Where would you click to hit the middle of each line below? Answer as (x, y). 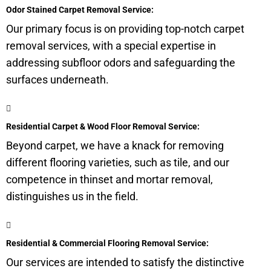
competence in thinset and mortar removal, (109, 179)
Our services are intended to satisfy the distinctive (125, 262)
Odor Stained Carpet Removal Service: (80, 10)
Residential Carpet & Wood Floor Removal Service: (103, 126)
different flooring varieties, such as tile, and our (118, 162)
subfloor (83, 63)
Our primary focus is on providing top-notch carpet (125, 29)
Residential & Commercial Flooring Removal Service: (107, 243)
